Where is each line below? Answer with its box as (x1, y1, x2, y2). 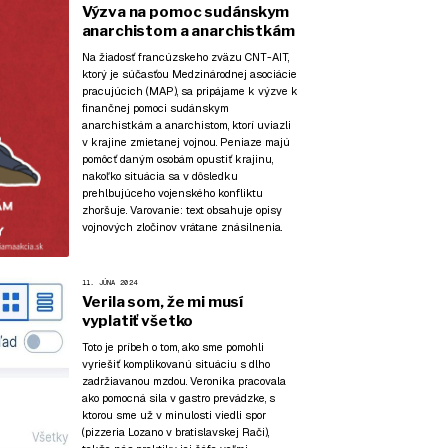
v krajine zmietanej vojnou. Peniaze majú (81, 134, 290, 149)
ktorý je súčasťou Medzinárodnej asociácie (81, 66, 297, 81)
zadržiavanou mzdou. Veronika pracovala (81, 373, 286, 388)
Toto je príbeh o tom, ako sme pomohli (81, 339, 264, 354)
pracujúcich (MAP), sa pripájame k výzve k (81, 83, 298, 98)
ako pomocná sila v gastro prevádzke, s (81, 390, 275, 405)
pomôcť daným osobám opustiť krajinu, (81, 151, 273, 166)
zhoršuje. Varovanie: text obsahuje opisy (81, 202, 282, 217)
